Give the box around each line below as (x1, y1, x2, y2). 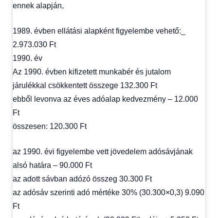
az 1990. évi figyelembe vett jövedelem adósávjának (13, 147, 193, 156)
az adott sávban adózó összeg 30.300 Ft (13, 174, 152, 183)
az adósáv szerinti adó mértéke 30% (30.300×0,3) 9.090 (13, 188, 204, 197)
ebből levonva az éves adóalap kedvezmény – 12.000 (13, 94, 198, 103)
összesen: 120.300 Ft (13, 122, 87, 130)
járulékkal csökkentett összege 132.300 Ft (13, 81, 157, 90)
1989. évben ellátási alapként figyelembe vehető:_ (13, 26, 185, 35)
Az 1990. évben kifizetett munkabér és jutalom (13, 67, 171, 76)
